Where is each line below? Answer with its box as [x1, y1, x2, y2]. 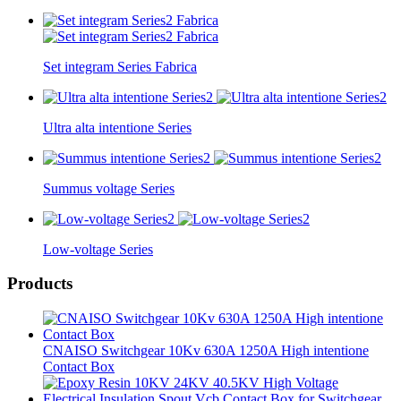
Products [7, 274, 73, 294]
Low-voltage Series [43, 241, 153, 257]
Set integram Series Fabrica [43, 58, 197, 74]
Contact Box [43, 359, 115, 375]
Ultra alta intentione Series [43, 119, 192, 135]
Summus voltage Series [43, 180, 175, 196]
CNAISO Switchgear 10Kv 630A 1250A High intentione [43, 343, 369, 359]
